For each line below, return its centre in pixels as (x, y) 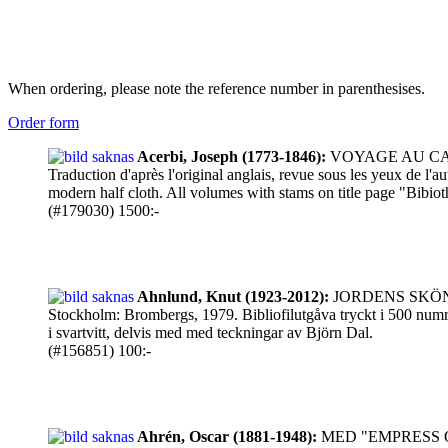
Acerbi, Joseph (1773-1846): (231, 156)
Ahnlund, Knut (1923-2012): (233, 296)
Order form (43, 122)
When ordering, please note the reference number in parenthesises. (216, 88)
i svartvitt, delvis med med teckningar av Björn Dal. (210, 332)
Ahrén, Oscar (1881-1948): (227, 436)
